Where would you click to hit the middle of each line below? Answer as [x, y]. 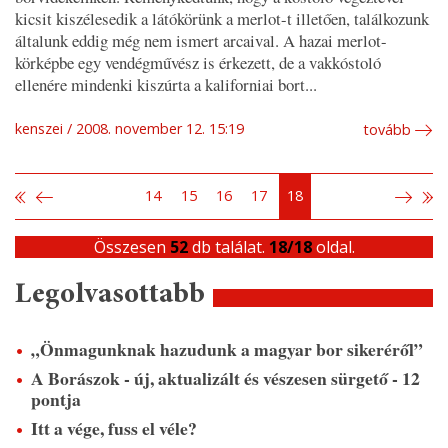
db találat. [228, 247]
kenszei [39, 129]
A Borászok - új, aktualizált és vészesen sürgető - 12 [225, 378]
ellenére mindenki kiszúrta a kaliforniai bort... [166, 85]
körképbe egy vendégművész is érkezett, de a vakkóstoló [198, 63]
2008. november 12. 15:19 [160, 129]
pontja [56, 399]
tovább [387, 130]
